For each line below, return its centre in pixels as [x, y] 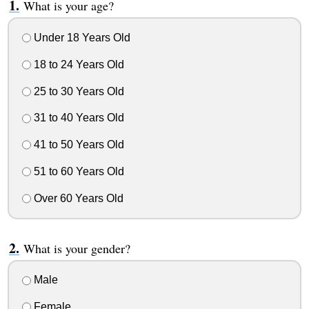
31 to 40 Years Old [77, 118]
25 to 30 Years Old [77, 91]
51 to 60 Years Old [77, 171]
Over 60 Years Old [77, 198]
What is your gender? [77, 248]
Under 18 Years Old [80, 38]
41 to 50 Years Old [77, 145]
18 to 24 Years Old [77, 64]
